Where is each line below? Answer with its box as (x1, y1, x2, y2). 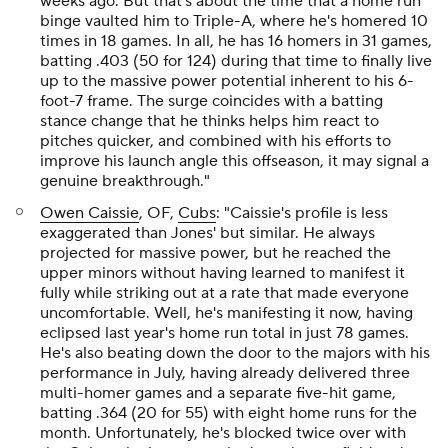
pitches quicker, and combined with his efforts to (40, 130, 391, 151)
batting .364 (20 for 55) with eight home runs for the (40, 402, 417, 423)
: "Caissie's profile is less (216, 202, 388, 223)
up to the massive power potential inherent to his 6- (40, 70, 414, 91)
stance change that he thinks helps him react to (40, 110, 379, 131)
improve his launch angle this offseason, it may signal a (40, 150, 429, 171)
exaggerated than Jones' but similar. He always (40, 222, 375, 243)
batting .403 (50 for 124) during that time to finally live (40, 50, 432, 71)
